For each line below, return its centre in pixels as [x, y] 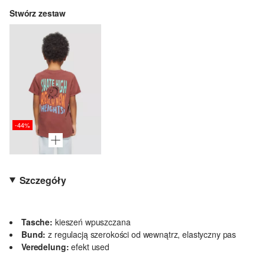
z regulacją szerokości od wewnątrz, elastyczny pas [142, 234]
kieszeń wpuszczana [93, 222]
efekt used [90, 246]
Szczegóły [43, 180]
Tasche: [37, 222]
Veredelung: [45, 246]
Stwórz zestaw [38, 13]
